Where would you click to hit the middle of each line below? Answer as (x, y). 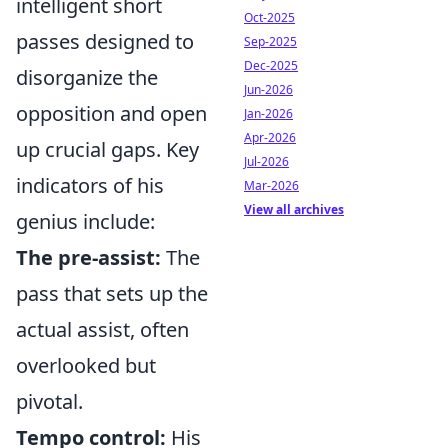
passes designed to (105, 41)
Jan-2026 (268, 113)
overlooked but (86, 365)
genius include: (85, 221)
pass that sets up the (112, 293)
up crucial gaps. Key (107, 149)
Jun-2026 (268, 89)
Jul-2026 (266, 161)
